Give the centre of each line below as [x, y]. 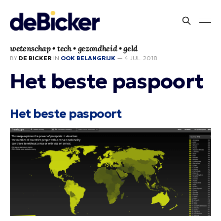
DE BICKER [35, 58]
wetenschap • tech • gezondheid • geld [74, 48]
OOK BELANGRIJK [88, 58]
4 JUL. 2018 [141, 58]
